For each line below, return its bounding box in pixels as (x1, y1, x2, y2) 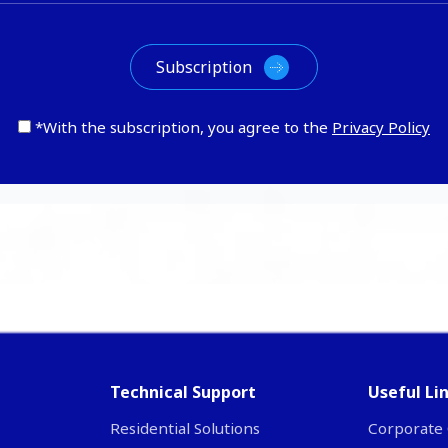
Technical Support (109, 380, 256, 403)
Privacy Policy (332, 116, 430, 137)
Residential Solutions (109, 417, 260, 438)
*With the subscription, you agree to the (35, 116, 332, 137)
